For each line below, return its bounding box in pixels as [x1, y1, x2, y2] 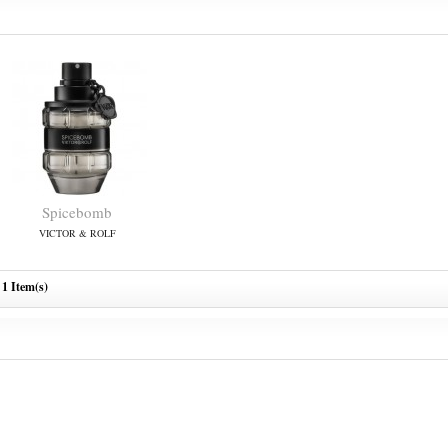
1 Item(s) [2, 278, 48, 295]
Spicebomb [42, 202, 112, 222]
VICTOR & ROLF [38, 226, 116, 240]
